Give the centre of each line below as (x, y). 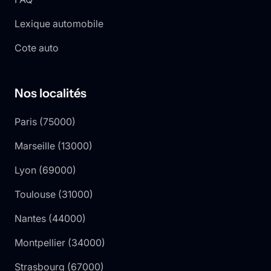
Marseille (35, 145)
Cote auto (37, 47)
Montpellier (40, 242)
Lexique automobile (59, 23)
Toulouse (35, 194)
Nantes (30, 218)
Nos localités (51, 93)
